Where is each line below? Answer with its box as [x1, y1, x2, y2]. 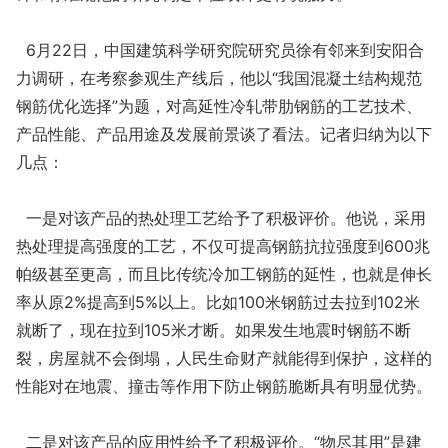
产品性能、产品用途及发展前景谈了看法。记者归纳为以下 [16, 124, 432, 144]
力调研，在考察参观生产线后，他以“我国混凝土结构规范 [16, 68, 422, 88]
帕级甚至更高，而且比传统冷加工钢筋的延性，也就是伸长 [16, 264, 432, 284]
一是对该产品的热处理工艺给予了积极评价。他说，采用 [16, 208, 426, 228]
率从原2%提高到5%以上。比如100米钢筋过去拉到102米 [16, 292, 420, 312]
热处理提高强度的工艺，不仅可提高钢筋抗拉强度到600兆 [16, 236, 430, 256]
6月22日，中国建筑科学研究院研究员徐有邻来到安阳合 [16, 40, 424, 60]
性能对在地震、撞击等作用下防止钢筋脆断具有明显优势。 [16, 376, 432, 396]
